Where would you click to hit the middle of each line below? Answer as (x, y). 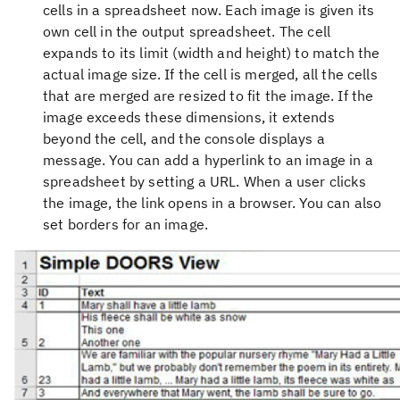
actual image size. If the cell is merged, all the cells (210, 74)
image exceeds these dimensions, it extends (189, 117)
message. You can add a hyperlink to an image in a (208, 160)
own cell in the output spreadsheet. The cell (187, 31)
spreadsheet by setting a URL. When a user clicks (204, 181)
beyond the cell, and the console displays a (184, 138)
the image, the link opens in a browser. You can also (212, 203)
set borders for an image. (126, 224)
